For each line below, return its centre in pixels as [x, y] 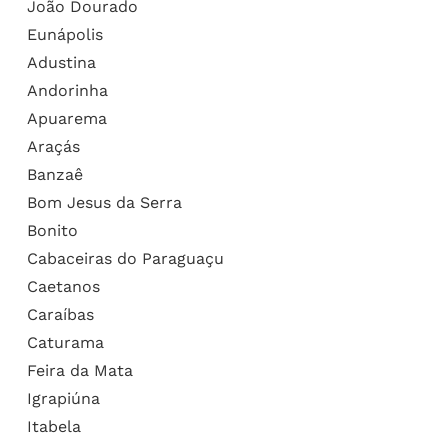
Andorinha [67, 90]
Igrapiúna [63, 398]
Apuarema [66, 118]
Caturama [65, 342]
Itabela [53, 426]
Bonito [52, 230]
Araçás [53, 146]
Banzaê [54, 174]
